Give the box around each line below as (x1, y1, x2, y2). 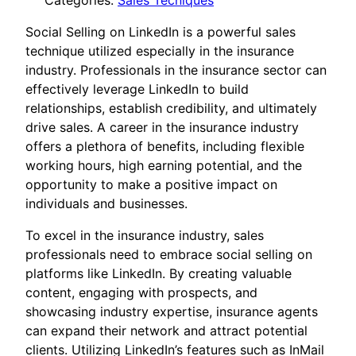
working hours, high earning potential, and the (25, 157, 302, 174)
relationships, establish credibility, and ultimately (25, 100, 317, 117)
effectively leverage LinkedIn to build (25, 81, 249, 98)
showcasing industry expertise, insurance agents (25, 304, 318, 320)
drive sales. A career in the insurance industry (25, 119, 299, 136)
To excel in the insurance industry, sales (25, 227, 264, 244)
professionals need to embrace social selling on (25, 246, 312, 263)
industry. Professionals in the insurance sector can (25, 62, 327, 79)
